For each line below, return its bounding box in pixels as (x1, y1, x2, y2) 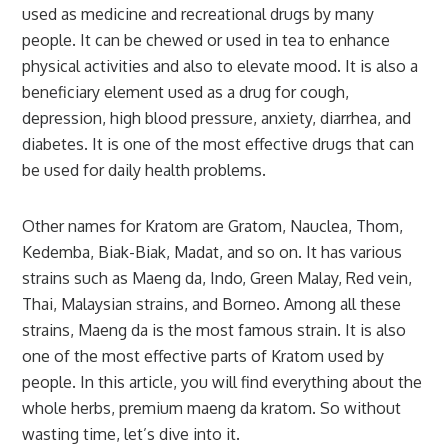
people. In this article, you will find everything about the (22, 372, 423, 392)
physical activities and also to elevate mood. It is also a (22, 56, 419, 76)
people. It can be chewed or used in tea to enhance (22, 30, 391, 50)
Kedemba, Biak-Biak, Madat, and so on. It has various (22, 242, 403, 262)
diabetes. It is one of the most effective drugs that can (22, 134, 415, 154)
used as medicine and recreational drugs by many (22, 4, 375, 24)
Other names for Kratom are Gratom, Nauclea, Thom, (22, 216, 404, 236)
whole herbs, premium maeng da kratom (22, 398, 313, 418)
